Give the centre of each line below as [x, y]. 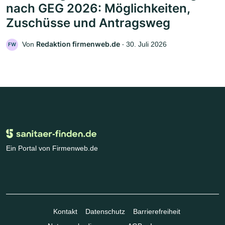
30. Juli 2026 [146, 44]
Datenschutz [105, 211]
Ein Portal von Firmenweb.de [52, 148]
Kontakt [65, 211]
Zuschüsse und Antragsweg [88, 23]
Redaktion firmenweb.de [78, 44]
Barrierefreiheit [156, 211]
